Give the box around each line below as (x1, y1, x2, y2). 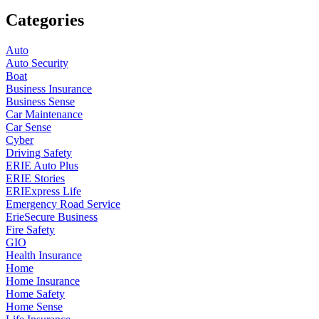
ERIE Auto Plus (6, 159, 78, 172)
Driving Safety (6, 146, 72, 159)
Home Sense (6, 300, 63, 313)
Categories (6, 11, 84, 30)
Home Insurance (6, 274, 80, 287)
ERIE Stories (6, 172, 65, 184)
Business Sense (6, 95, 75, 108)
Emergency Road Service (6, 197, 120, 210)
